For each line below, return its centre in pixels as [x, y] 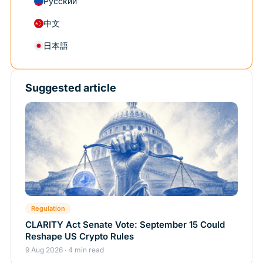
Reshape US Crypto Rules [80, 237]
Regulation [48, 209]
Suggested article [71, 88]
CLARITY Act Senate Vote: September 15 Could [125, 225]
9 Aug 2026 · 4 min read [65, 250]
